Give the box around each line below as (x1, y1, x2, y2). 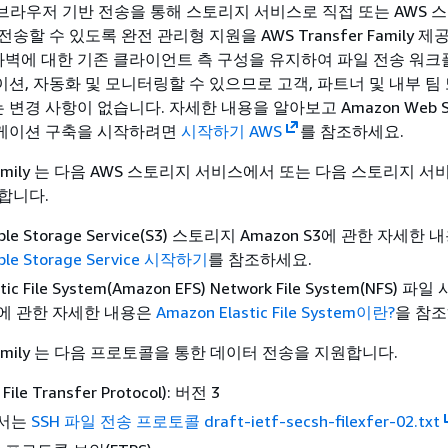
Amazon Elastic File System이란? (156, 302, 395, 322)
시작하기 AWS (181, 121, 282, 141)
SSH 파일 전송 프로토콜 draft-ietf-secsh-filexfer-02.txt (31, 411, 440, 431)
